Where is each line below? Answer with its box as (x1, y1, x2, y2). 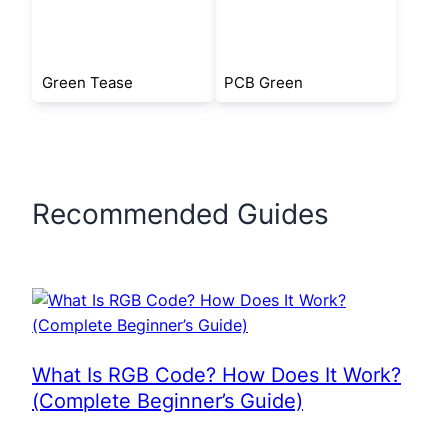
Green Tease (42, 73, 133, 92)
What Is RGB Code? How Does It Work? (32, 363, 401, 387)
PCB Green (224, 73, 303, 92)
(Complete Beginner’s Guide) (32, 389, 303, 413)
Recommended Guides (32, 197, 329, 231)
